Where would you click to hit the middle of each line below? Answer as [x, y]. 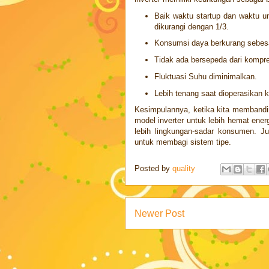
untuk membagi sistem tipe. [183, 142]
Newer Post [159, 214]
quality [185, 169]
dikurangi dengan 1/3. [191, 26]
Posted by [153, 169]
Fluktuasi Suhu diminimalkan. [205, 76]
